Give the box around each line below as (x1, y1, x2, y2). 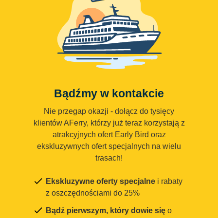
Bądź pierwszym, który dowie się (46, 206, 165, 215)
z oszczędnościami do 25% (46, 189, 140, 198)
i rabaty (155, 177, 182, 186)
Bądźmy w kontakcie (54, 87, 164, 100)
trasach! (95, 154, 123, 163)
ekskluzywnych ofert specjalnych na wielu (37, 142, 181, 151)
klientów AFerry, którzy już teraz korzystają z (33, 119, 185, 127)
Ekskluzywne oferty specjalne (46, 177, 155, 186)
